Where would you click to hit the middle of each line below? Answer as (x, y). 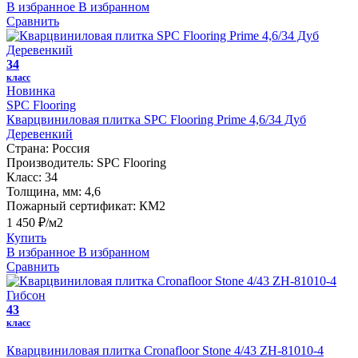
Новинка (31, 90)
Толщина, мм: (44, 191)
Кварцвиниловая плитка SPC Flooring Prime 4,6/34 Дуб (156, 119)
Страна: (28, 148)
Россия (71, 148)
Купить (26, 237)
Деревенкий (40, 133)
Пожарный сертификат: (71, 205)
